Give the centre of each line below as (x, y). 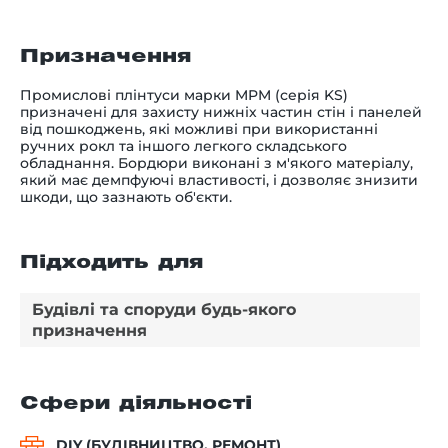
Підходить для (112, 262)
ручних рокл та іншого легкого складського (183, 145)
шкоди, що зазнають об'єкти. (126, 196)
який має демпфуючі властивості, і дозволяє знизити (219, 179)
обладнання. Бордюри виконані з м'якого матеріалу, (216, 162)
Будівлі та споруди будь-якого (164, 309)
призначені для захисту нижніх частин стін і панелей (221, 111)
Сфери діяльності (136, 403)
